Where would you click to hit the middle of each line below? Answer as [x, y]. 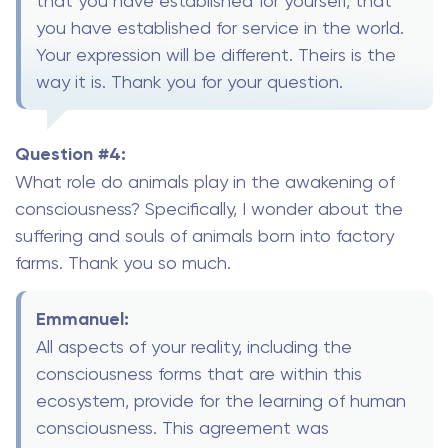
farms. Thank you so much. [123, 263]
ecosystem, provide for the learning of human [221, 400]
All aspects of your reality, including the [194, 346]
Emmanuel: [82, 318]
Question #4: [70, 154]
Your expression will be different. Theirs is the [216, 55]
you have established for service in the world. [220, 28]
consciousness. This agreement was [182, 427]
